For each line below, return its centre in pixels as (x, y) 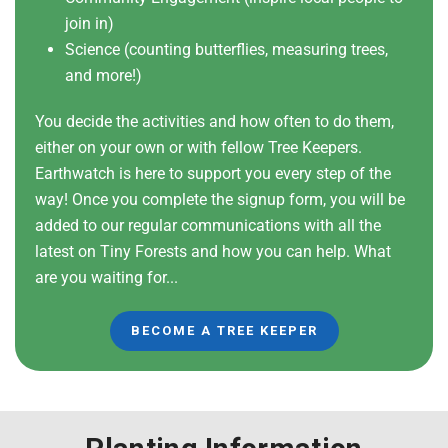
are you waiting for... (106, 277)
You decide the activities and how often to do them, (214, 121)
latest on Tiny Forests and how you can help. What (213, 251)
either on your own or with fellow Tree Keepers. (198, 147)
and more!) (103, 75)
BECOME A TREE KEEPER (224, 330)
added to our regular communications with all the (208, 225)
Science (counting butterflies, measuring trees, (226, 49)
